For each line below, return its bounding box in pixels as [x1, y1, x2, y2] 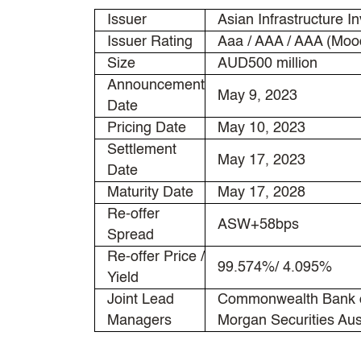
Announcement [107, 77, 205, 93]
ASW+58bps [218, 217, 299, 232]
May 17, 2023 [218, 152, 305, 168]
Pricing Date [107, 120, 186, 135]
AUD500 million [218, 56, 317, 71]
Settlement [107, 142, 176, 157]
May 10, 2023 [218, 120, 305, 135]
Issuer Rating [107, 34, 193, 49]
